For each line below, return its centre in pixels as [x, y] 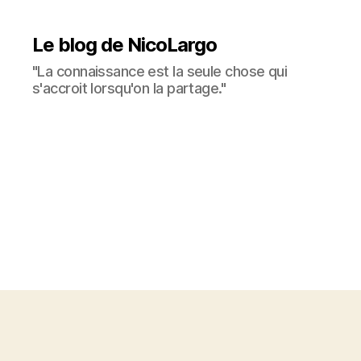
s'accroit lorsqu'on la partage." [129, 88]
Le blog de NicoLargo [125, 45]
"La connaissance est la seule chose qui [160, 71]
